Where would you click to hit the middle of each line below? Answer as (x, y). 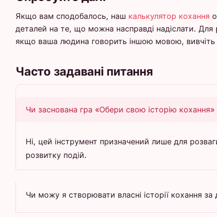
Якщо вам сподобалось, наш (72, 16)
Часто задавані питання (84, 71)
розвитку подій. (56, 155)
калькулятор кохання (169, 16)
